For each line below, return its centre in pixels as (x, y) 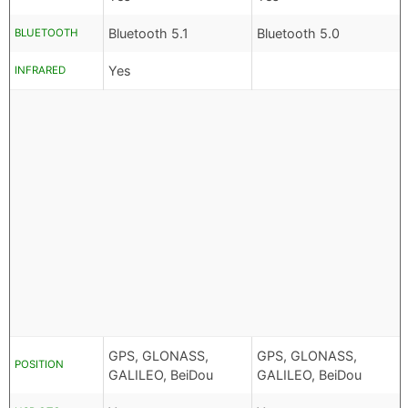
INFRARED (40, 71)
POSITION (39, 365)
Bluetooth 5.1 (148, 34)
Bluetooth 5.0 (298, 34)
